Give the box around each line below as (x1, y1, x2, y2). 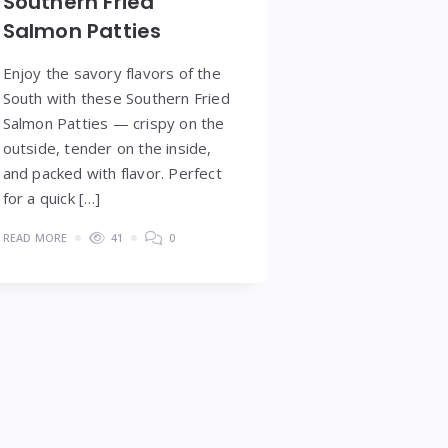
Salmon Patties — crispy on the (2, 112, 225, 133)
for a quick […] (2, 187, 101, 208)
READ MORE (2, 229, 68, 245)
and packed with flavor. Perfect (2, 162, 222, 183)
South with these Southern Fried (2, 87, 230, 108)
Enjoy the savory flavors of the (2, 62, 221, 83)
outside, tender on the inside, (2, 137, 212, 158)
